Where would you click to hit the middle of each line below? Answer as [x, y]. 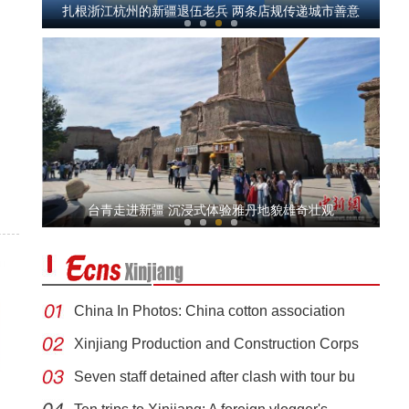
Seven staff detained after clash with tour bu [215, 377]
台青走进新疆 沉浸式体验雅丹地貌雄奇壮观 [211, 210]
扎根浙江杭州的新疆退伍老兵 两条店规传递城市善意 [211, 11]
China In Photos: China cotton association [210, 311]
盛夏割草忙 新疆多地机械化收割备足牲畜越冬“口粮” [211, 201]
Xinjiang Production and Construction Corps [216, 344]
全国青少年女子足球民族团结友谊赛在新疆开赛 [211, 391]
